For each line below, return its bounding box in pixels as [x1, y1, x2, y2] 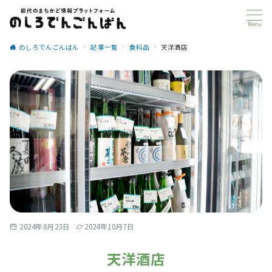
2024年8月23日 [19, 221, 70, 232]
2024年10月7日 [84, 221, 135, 232]
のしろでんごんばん [19, 42, 80, 52]
